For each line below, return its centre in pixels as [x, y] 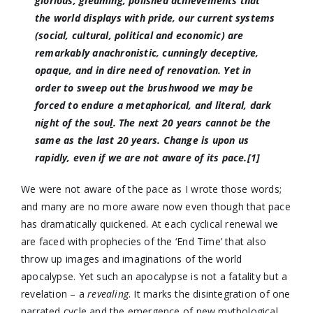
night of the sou [72, 123]
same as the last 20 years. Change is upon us [142, 140]
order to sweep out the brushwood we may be [144, 88]
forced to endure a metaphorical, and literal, [142, 105]
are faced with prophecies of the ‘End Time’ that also [144, 241]
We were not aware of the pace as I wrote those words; [151, 189]
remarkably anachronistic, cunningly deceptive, [147, 53]
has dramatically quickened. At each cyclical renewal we [150, 224]
